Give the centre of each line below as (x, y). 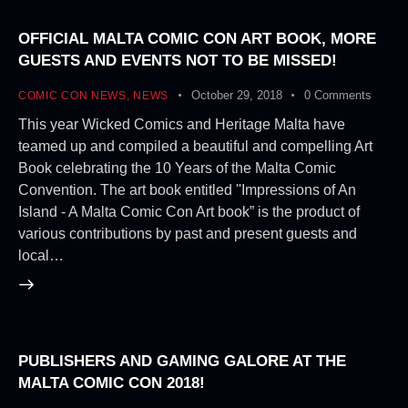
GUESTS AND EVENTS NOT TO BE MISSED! (178, 60)
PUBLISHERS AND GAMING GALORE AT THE (182, 362)
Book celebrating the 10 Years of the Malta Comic (177, 168)
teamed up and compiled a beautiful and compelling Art (195, 146)
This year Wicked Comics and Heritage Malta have (182, 124)
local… (41, 255)
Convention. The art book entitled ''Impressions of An (187, 189)
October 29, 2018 (236, 95)
